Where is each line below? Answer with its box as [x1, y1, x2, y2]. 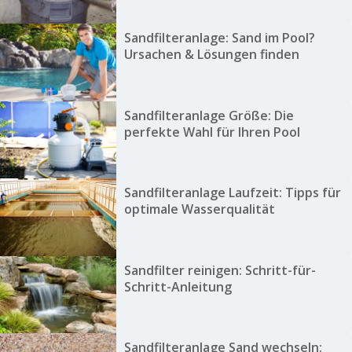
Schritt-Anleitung [123, 277, 232, 295]
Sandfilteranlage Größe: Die [123, 106, 294, 124]
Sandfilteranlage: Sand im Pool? [123, 29, 315, 47]
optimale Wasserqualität [123, 200, 275, 218]
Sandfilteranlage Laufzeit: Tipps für [123, 184, 341, 202]
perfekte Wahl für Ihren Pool [123, 123, 300, 141]
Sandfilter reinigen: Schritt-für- [123, 261, 316, 279]
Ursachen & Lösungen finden [123, 46, 299, 64]
